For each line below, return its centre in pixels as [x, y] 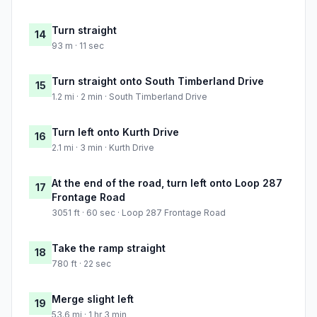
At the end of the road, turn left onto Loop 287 [167, 183]
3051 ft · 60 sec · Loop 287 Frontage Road [139, 213]
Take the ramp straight [109, 248]
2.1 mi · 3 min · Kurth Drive [103, 148]
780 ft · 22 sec [81, 264]
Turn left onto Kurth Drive [115, 132]
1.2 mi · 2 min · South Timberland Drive [129, 97]
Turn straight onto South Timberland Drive [158, 81]
